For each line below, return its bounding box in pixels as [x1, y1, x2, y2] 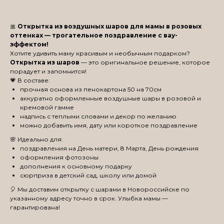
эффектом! [10, 40, 48, 48]
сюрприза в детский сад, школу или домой [20, 171, 156, 179]
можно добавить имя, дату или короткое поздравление [20, 121, 197, 129]
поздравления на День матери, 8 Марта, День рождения [20, 144, 198, 152]
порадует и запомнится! [10, 67, 86, 75]
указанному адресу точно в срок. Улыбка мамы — [10, 194, 168, 202]
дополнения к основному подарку [20, 162, 132, 170]
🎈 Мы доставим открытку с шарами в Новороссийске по [10, 185, 189, 193]
